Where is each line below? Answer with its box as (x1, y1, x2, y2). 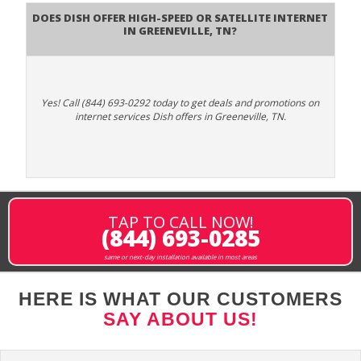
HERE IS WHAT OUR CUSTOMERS (19, 288, 342, 310)
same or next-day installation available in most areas (104, 252, 257, 262)
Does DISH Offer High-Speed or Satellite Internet (32, 6, 329, 27)
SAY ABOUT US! (103, 309, 258, 330)
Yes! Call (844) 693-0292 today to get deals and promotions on (41, 96, 320, 110)
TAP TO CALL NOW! (107, 211, 254, 234)
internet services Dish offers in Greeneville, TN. (74, 110, 286, 124)
